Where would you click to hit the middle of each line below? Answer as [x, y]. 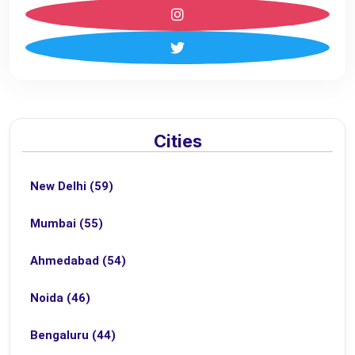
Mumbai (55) [67, 223]
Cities [177, 141]
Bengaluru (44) [73, 335]
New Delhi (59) [72, 186]
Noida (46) [60, 298]
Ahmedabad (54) [78, 261]
